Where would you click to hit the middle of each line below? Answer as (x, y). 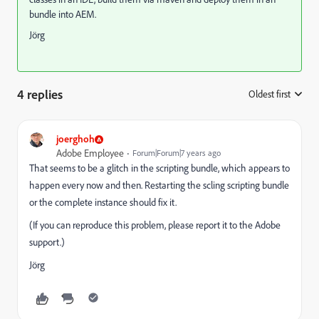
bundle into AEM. (63, 14)
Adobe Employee (90, 153)
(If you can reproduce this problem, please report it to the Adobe (155, 225)
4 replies (40, 94)
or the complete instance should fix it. (103, 202)
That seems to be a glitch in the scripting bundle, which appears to (159, 168)
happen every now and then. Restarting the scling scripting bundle (159, 185)
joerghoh (75, 138)
